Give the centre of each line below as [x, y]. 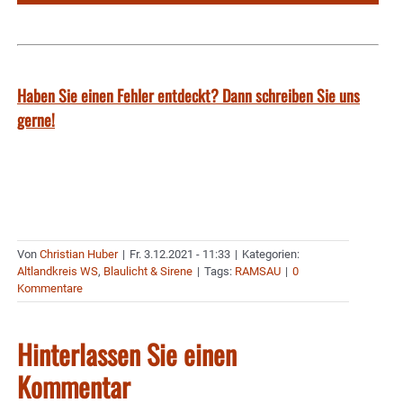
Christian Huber [79, 255]
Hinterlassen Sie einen [127, 354]
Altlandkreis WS [58, 272]
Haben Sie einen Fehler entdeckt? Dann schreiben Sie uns [188, 96]
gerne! [36, 120]
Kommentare [50, 289]
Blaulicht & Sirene [148, 272]
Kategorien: [271, 255]
